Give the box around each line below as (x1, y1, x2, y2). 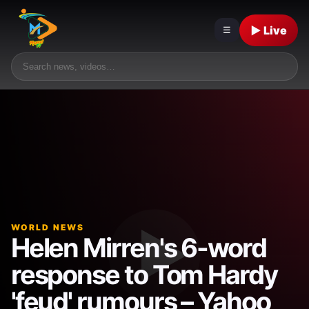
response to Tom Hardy (10, 259, 277, 291)
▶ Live (250, 23, 288, 37)
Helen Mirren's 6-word (10, 232, 266, 264)
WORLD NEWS (10, 222, 85, 233)
